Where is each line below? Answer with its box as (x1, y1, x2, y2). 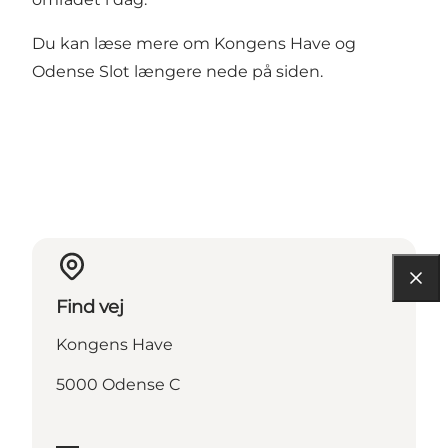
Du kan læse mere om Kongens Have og (32, 34, 356, 54)
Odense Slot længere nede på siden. (32, 62, 323, 82)
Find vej (56, 296, 124, 319)
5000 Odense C (56, 375, 180, 395)
